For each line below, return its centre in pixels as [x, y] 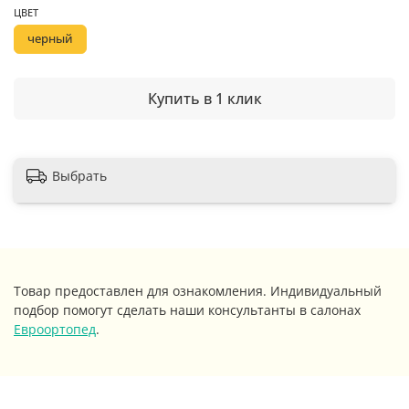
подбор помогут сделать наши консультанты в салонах [187, 309]
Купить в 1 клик [204, 98]
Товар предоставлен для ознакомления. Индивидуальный [198, 290]
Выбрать [79, 176]
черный [50, 39]
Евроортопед [55, 329]
